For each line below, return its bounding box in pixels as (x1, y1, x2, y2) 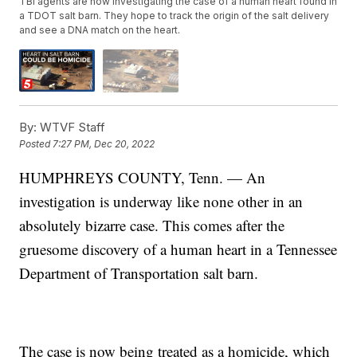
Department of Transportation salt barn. (19, 262, 259, 283)
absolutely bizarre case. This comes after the (19, 214, 285, 235)
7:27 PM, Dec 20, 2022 (53, 138, 155, 151)
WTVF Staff (37, 119, 106, 135)
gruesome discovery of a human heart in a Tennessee (19, 238, 338, 259)
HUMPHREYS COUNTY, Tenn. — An (19, 167, 266, 187)
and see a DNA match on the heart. (19, 24, 181, 37)
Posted (19, 138, 53, 151)
